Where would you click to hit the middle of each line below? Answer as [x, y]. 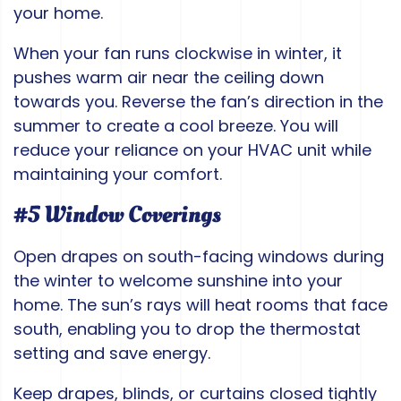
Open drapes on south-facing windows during [199, 257]
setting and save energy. [112, 354]
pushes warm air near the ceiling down [169, 78]
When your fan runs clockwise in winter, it [178, 54]
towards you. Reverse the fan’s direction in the [198, 102]
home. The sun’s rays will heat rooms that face [200, 305]
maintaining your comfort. [118, 175]
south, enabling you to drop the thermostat [187, 329]
